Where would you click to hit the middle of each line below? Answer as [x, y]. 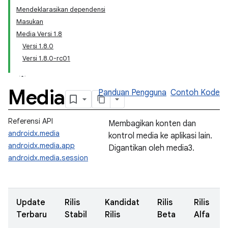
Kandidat [122, 203]
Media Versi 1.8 [39, 34]
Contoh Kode [195, 93]
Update [31, 203]
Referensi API [31, 121]
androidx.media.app [41, 146]
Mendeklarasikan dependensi [61, 9]
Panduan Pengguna [132, 93]
